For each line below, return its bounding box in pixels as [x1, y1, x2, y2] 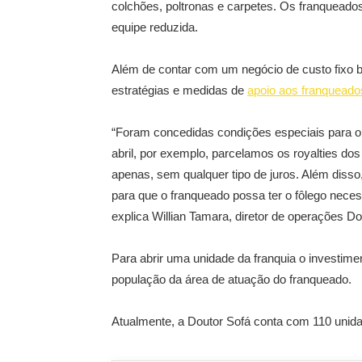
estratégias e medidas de [112, 83, 247, 97]
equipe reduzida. [112, 20, 198, 34]
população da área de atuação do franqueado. [112, 272, 351, 286]
